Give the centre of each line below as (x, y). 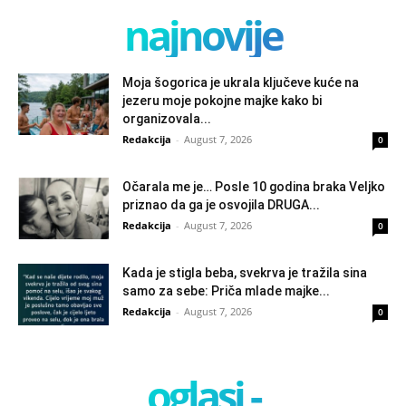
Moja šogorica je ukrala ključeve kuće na (241, 82)
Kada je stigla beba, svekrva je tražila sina (245, 272)
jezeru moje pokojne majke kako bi (222, 100)
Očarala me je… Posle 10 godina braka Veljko (254, 186)
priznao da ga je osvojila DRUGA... (221, 204)
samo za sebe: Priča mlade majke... (226, 290)
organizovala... (167, 118)
